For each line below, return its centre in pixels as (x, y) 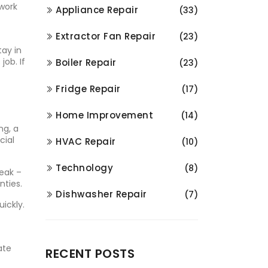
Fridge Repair (88, 89)
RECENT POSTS (90, 254)
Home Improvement (104, 115)
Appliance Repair (97, 10)
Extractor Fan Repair (106, 36)
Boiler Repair (86, 63)
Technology (84, 168)
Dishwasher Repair (101, 194)
